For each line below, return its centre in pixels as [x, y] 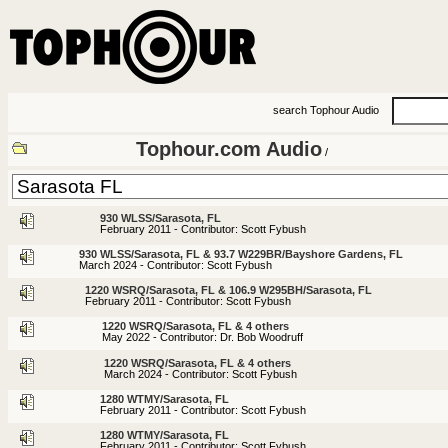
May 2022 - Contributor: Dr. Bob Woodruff [202, 337]
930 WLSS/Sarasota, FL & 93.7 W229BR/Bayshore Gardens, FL [241, 253]
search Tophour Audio [326, 110]
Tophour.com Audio [229, 149]
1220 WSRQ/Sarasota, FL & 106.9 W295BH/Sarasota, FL [228, 290]
